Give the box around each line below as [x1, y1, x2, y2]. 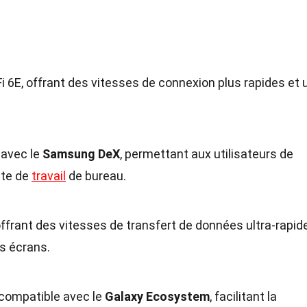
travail [32, 169, 66, 183]
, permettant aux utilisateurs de [120, 147, 293, 161]
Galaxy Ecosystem [105, 289, 210, 304]
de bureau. [66, 169, 126, 183]
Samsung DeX [42, 147, 120, 161]
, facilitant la [210, 289, 277, 304]
